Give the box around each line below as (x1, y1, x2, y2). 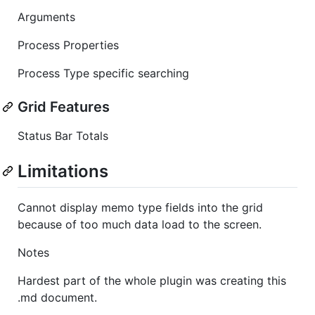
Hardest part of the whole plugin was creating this (18, 273, 286, 288)
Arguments (18, 9, 75, 24)
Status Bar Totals (18, 128, 108, 143)
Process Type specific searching (18, 65, 189, 80)
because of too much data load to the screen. (18, 217, 262, 231)
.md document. (18, 290, 97, 304)
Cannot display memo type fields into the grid (18, 200, 263, 214)
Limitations (18, 160, 108, 181)
